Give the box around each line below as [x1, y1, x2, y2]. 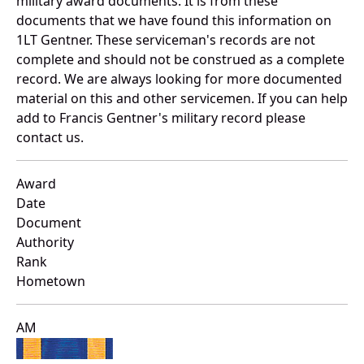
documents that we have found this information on [16, 11, 331, 30]
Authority [16, 233, 74, 252]
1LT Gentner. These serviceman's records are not [16, 31, 315, 50]
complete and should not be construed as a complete [16, 50, 344, 69]
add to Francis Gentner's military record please [16, 109, 305, 128]
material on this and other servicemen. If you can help [16, 89, 348, 108]
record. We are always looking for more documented [16, 70, 342, 89]
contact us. [16, 128, 84, 147]
